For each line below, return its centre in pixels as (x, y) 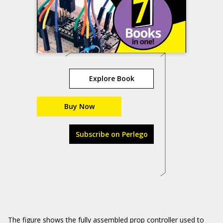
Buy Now (79, 106)
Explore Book (111, 78)
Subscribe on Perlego (111, 134)
